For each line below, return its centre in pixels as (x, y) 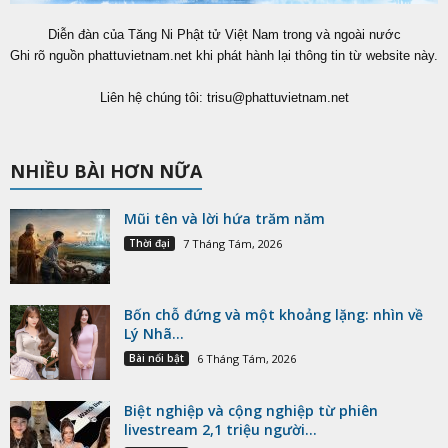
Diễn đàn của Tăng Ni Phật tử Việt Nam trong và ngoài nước (224, 34)
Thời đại (149, 242)
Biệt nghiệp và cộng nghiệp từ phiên (251, 410)
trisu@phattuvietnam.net (277, 97)
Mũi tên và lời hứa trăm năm (224, 218)
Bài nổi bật (156, 357)
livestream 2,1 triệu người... (220, 429)
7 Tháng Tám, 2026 (232, 243)
